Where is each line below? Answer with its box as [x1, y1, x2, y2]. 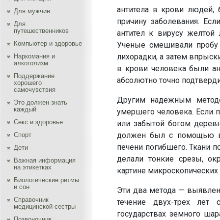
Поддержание [14, 72, 55, 80]
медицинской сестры [14, 203, 76, 210]
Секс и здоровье [14, 118, 63, 126]
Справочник [14, 196, 49, 203]
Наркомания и [14, 53, 55, 60]
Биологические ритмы [14, 176, 79, 184]
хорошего [14, 79, 42, 86]
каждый [14, 106, 36, 113]
